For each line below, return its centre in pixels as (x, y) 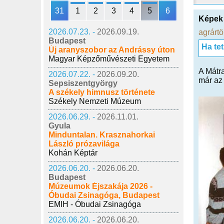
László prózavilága (84, 144)
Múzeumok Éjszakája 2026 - (100, 186)
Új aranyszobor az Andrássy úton (112, 50)
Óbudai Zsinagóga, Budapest (104, 195)
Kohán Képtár (73, 153)
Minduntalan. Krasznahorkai (102, 135)
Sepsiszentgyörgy (83, 83)
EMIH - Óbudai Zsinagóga (95, 204)
